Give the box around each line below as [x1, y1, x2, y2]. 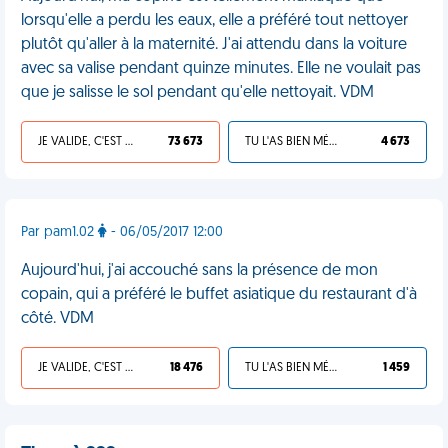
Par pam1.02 [21, 225, 98, 240]
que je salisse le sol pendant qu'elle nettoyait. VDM [21, 85, 374, 101]
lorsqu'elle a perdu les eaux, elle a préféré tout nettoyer [21, 13, 408, 29]
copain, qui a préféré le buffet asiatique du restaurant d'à [21, 287, 417, 303]
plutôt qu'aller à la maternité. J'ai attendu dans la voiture [21, 37, 407, 53]
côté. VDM [21, 311, 94, 327]
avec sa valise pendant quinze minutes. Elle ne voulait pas [21, 61, 421, 77]
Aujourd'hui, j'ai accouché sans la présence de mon [21, 263, 378, 279]
